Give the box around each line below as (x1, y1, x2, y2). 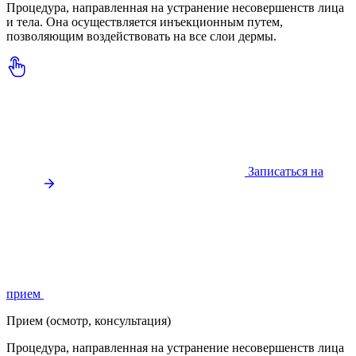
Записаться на (248, 164, 323, 179)
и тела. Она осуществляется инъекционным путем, (6, 15, 283, 29)
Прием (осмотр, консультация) (6, 314, 171, 328)
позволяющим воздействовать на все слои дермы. (6, 29, 277, 44)
